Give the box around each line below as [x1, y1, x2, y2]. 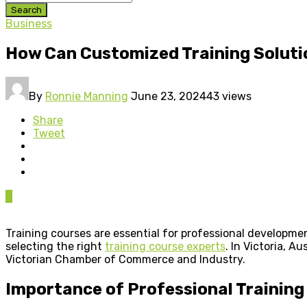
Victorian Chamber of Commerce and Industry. [5, 252, 245, 266]
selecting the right [5, 239, 105, 253]
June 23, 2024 [131, 89, 206, 103]
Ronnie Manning [45, 89, 128, 103]
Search [11, 5, 42, 15]
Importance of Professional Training [5, 279, 304, 299]
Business [5, 17, 52, 30]
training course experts [105, 239, 225, 253]
